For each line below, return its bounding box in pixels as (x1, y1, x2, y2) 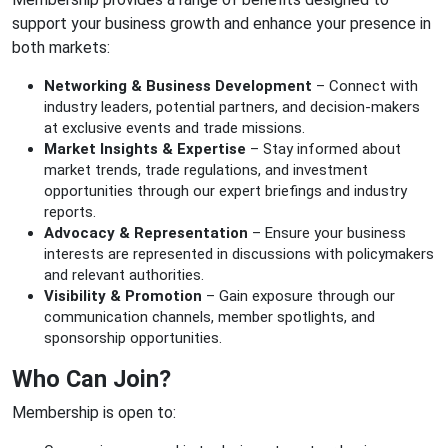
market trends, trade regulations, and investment (44, 161, 368, 179)
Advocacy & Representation (44, 224, 248, 242)
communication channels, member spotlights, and (44, 308, 375, 326)
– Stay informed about (246, 140, 401, 158)
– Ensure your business (248, 224, 406, 242)
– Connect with (312, 77, 418, 95)
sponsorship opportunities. (44, 329, 222, 347)
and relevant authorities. (44, 266, 204, 284)
